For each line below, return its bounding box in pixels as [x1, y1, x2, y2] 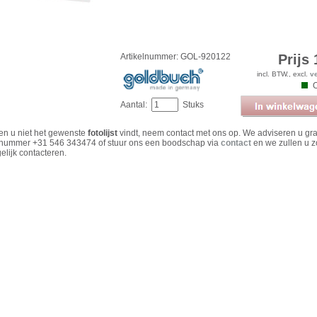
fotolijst [88, 128, 117, 138]
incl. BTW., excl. [257, 70, 310, 78]
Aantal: [120, 100, 151, 110]
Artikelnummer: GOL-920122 [120, 52, 231, 62]
